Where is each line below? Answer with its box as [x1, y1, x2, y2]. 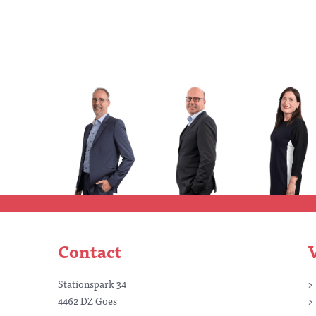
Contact [58, 237, 122, 265]
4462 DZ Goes [58, 293, 117, 308]
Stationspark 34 [58, 276, 126, 291]
